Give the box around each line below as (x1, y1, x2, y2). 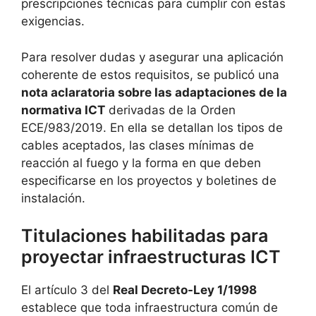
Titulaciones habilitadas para (21, 225, 268, 247)
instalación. (21, 190, 85, 205)
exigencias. (21, 14, 85, 29)
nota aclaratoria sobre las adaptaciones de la (21, 85, 287, 99)
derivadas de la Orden (105, 102, 236, 117)
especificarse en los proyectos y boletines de (21, 173, 276, 188)
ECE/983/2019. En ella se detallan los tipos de (21, 120, 283, 135)
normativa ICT (21, 102, 105, 117)
